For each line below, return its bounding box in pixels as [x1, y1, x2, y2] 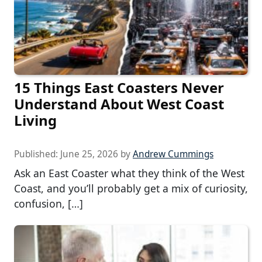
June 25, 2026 [60, 148, 118, 161]
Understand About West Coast [14, 94, 224, 114]
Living [14, 111, 57, 130]
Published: [14, 148, 60, 161]
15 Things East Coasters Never [14, 78, 224, 98]
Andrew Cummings [133, 148, 213, 161]
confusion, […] [14, 196, 83, 211]
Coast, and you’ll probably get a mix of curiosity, [14, 181, 248, 196]
